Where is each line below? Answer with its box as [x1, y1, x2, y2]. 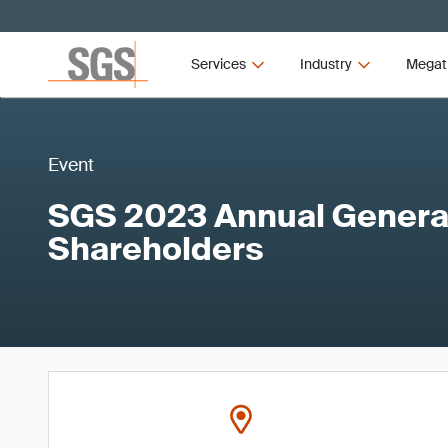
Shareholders [48, 228, 264, 270]
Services [191, 55, 247, 73]
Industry [299, 55, 352, 73]
